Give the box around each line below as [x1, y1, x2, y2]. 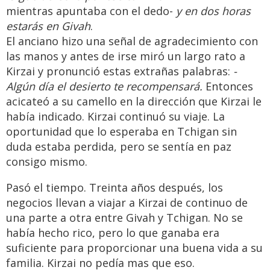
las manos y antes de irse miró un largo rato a [6, 49, 245, 64]
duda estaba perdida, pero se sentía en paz [6, 139, 231, 154]
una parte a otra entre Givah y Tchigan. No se [6, 210, 243, 225]
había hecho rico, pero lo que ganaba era [6, 225, 219, 240]
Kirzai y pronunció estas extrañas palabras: [6, 64, 233, 79]
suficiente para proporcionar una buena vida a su [6, 240, 263, 256]
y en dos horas [176, 4, 251, 19]
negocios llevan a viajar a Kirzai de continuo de [6, 195, 248, 210]
